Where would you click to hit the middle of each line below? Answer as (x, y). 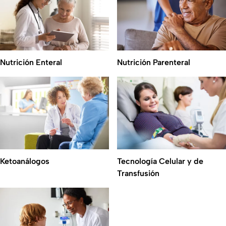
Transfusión (138, 173)
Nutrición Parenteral (154, 62)
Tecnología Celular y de (160, 161)
